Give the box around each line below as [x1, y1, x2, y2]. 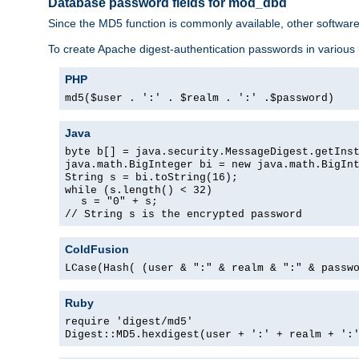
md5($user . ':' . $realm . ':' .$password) [65, 91, 334, 104]
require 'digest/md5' [65, 315, 193, 328]
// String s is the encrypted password [65, 208, 302, 220]
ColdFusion [65, 242, 129, 256]
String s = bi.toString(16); [65, 171, 238, 184]
